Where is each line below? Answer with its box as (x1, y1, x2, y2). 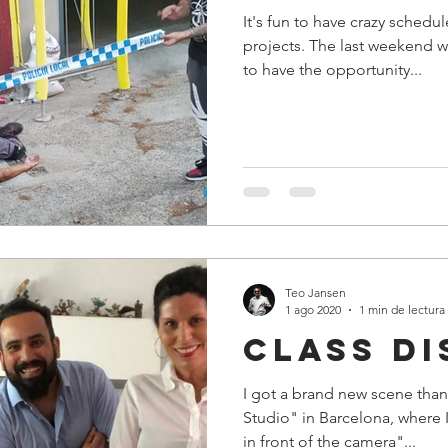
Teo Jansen (285, 285, 346, 301)
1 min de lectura (359, 302, 445, 318)
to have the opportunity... (243, 59, 422, 79)
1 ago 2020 (285, 302, 341, 318)
